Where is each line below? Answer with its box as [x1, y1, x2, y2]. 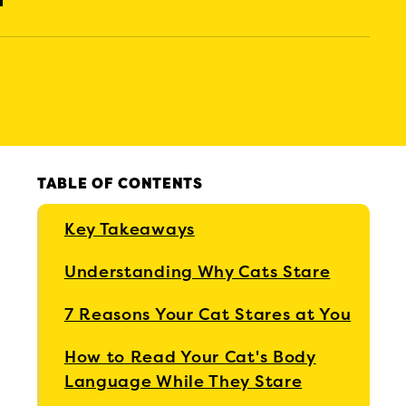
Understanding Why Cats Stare [63, 263, 331, 282]
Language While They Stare [63, 372, 303, 391]
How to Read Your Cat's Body [63, 348, 316, 367]
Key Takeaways [63, 220, 195, 239]
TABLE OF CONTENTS [36, 176, 203, 193]
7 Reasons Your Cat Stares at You [63, 305, 352, 324]
